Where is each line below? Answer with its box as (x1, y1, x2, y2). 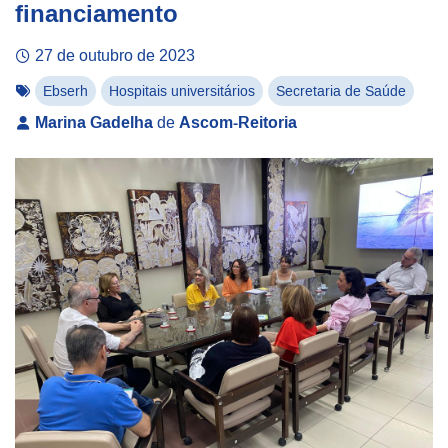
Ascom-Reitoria (179, 112, 298, 131)
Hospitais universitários (109, 82, 256, 99)
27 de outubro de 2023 (35, 45, 196, 64)
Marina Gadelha (35, 112, 154, 131)
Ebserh (43, 82, 89, 99)
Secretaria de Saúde (276, 82, 407, 99)
